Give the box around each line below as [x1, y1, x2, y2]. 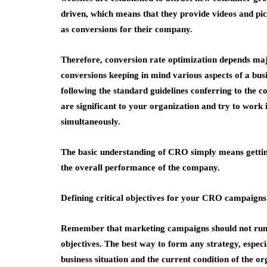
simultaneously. [61, 117, 120, 126]
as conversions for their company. [61, 24, 193, 34]
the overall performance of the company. [61, 163, 220, 172]
